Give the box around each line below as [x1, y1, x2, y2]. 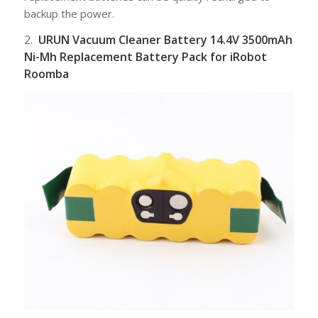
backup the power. [23, 6, 114, 21]
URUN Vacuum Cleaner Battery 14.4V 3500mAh [38, 32, 292, 48]
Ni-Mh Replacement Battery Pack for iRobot [23, 49, 267, 65]
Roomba [23, 66, 69, 82]
